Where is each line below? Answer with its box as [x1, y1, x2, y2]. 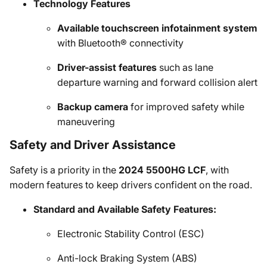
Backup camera [57, 101, 128, 113]
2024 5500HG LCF [119, 164, 206, 176]
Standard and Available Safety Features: [33, 203, 216, 215]
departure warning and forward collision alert [57, 76, 257, 88]
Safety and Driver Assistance [10, 138, 176, 152]
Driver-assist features [57, 61, 157, 73]
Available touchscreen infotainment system [57, 22, 257, 34]
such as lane [157, 61, 213, 73]
